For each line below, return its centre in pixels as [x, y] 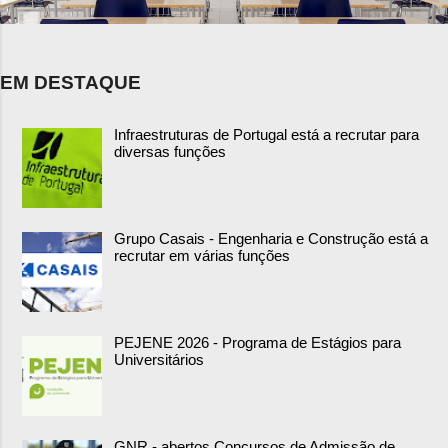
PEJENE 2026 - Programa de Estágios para [257, 342]
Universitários [159, 359]
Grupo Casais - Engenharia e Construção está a [271, 238]
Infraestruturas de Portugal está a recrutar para [266, 134]
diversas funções [170, 151]
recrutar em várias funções [202, 255]
